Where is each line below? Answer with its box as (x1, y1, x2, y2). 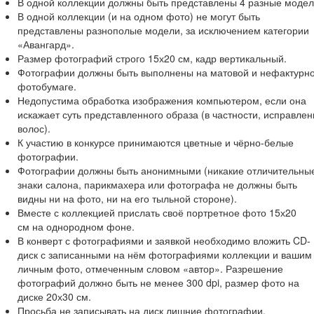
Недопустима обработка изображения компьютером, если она (18, 93, 306, 108)
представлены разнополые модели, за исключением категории (18, 23, 309, 38)
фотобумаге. (18, 79, 76, 94)
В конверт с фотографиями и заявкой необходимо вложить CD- (18, 233, 310, 248)
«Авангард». (18, 37, 74, 52)
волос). (18, 121, 50, 136)
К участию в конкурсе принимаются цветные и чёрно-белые (18, 135, 294, 150)
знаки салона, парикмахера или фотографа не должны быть (18, 177, 297, 192)
